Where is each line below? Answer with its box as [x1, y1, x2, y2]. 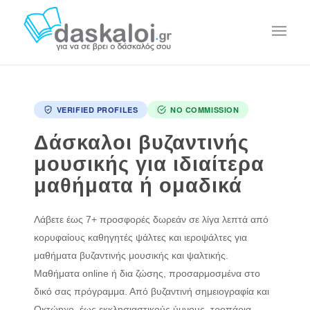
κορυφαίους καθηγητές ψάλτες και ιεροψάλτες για [33, 231, 247, 243]
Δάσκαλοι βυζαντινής [33, 131, 249, 154]
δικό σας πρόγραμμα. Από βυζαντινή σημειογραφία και [33, 285, 269, 297]
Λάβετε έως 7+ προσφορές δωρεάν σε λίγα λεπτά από [33, 213, 268, 225]
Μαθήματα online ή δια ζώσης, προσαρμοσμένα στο [33, 267, 260, 279]
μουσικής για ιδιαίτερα [33, 153, 264, 175]
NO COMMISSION [170, 104, 239, 115]
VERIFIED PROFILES [56, 104, 138, 115]
